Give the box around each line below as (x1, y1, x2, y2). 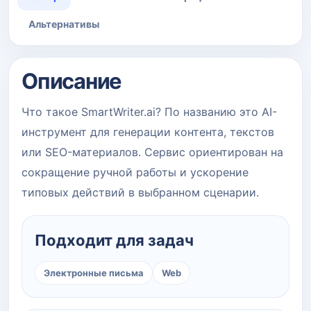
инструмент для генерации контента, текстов (22, 124, 274, 139)
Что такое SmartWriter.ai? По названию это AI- (22, 104, 277, 119)
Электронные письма (44, 267, 144, 278)
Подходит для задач (35, 230, 194, 249)
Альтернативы (28, 17, 99, 30)
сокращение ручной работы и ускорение (22, 165, 249, 179)
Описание (22, 67, 122, 94)
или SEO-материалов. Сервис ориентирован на (22, 144, 283, 159)
